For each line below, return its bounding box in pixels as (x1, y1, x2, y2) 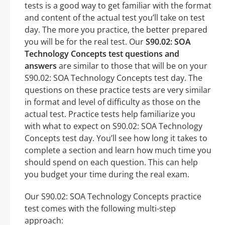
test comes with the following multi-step (25, 203, 176, 214)
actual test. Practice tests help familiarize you (25, 108, 195, 120)
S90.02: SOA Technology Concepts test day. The (25, 72, 202, 84)
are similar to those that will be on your (57, 60, 207, 72)
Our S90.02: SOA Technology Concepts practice (25, 191, 201, 202)
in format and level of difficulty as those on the (25, 96, 200, 108)
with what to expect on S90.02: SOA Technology (25, 121, 202, 132)
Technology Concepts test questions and (25, 48, 179, 60)
